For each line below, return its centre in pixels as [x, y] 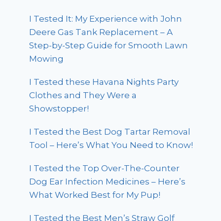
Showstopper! [59, 108]
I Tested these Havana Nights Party [104, 82]
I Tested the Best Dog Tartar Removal [110, 131]
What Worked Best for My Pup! [95, 195]
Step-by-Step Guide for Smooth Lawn [109, 45]
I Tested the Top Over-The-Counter [105, 168]
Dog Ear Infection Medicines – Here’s [108, 181]
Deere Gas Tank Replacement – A [101, 32]
